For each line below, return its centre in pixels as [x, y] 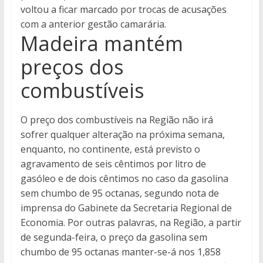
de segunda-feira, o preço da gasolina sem [114, 237]
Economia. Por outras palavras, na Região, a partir [131, 223]
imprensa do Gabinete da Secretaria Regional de [126, 208]
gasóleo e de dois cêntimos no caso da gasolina [124, 179]
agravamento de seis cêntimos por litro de [113, 164]
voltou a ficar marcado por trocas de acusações [123, 10]
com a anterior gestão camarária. [93, 24]
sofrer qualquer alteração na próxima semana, [122, 135]
